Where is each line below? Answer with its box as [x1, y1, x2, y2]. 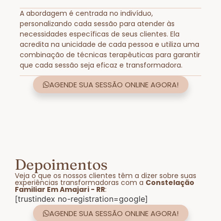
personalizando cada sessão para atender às [20, 19, 175, 29]
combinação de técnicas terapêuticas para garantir [20, 50, 200, 60]
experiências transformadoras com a [15, 178, 146, 188]
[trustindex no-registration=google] [15, 194, 148, 204]
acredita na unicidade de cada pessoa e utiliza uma [20, 39, 199, 50]
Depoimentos [15, 155, 108, 174]
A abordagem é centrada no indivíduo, [20, 8, 153, 19]
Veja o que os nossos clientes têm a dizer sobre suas [15, 171, 196, 181]
